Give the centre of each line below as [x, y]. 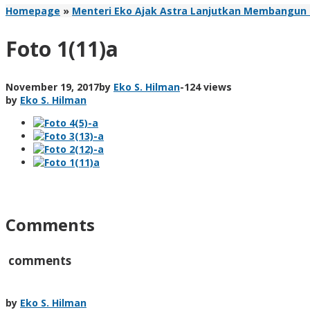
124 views [208, 86]
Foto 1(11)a [62, 48]
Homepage [33, 11]
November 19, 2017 [52, 86]
